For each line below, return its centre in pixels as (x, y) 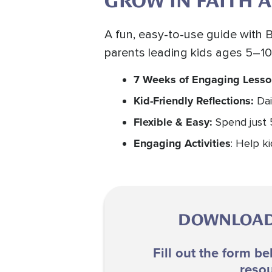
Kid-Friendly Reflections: (195, 101)
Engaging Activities (182, 144)
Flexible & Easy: (175, 122)
